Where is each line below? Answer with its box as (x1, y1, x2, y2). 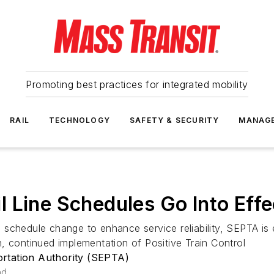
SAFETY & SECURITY (130, 116, 220, 125)
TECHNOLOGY (49, 116, 110, 125)
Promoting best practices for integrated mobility (26, 78, 248, 91)
